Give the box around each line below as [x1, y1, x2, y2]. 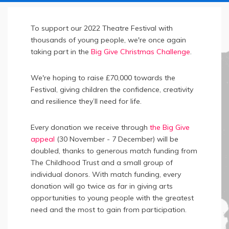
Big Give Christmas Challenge [91, 47, 190, 56]
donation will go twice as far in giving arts [31, 181, 173, 191]
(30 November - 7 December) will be [55, 134, 178, 144]
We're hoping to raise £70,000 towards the [31, 73, 175, 83]
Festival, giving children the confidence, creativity [31, 85, 193, 95]
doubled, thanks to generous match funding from [31, 146, 197, 156]
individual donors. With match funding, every [31, 170, 181, 179]
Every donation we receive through [31, 123, 150, 132]
